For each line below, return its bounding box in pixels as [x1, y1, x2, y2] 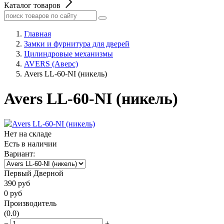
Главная [24, 29, 51, 38]
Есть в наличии [4, 138, 57, 148]
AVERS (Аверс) [24, 59, 78, 68]
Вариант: [4, 148, 35, 158]
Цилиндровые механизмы [24, 49, 113, 58]
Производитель [4, 198, 56, 208]
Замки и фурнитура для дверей [24, 39, 129, 48]
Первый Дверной [4, 168, 63, 178]
